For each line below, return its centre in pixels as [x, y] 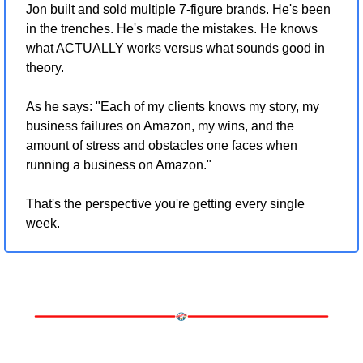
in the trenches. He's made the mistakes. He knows [172, 28]
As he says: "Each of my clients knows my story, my [173, 106]
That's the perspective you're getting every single [165, 203]
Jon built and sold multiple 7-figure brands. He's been [178, 9]
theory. [45, 67]
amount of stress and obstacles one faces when [162, 145]
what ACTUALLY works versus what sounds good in [175, 48]
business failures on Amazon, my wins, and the [160, 126]
